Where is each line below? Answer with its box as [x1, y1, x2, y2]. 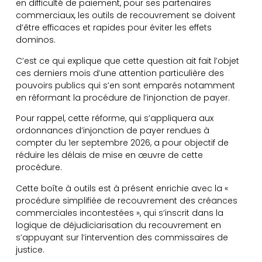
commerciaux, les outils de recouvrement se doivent [15, 9, 236, 22]
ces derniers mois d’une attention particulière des [15, 67, 224, 79]
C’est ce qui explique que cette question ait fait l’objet [15, 54, 239, 67]
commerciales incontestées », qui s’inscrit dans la [15, 206, 223, 219]
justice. [15, 243, 44, 256]
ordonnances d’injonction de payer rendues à [15, 125, 209, 137]
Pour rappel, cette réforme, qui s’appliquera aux [15, 112, 213, 125]
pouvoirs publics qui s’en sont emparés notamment [15, 79, 235, 91]
